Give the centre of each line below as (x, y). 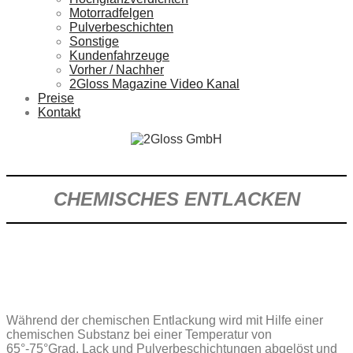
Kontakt (59, 112)
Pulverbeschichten (121, 27)
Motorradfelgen (111, 13)
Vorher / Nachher (117, 70)
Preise (56, 98)
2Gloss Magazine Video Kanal (154, 84)
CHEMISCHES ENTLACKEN (176, 199)
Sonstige (94, 41)
